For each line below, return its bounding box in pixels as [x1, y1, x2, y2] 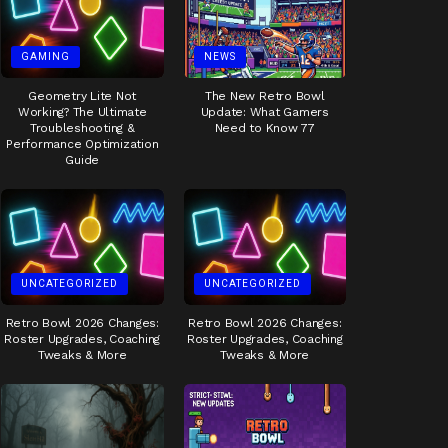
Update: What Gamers [200, 105, 329, 120]
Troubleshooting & [29, 121, 135, 136]
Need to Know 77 [214, 121, 315, 136]
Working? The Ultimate [17, 105, 147, 120]
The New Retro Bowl [204, 89, 325, 104]
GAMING [21, 51, 70, 63]
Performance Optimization [6, 137, 159, 152]
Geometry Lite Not [28, 89, 137, 104]
